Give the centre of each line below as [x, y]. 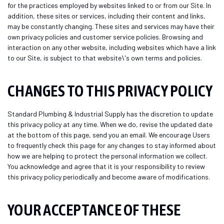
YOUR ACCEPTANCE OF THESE [94, 209]
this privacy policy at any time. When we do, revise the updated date [110, 124]
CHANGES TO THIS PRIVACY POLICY [110, 90]
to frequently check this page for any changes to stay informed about [112, 145]
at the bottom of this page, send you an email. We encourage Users [109, 134]
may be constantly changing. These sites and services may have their [111, 26]
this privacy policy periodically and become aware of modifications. [109, 176]
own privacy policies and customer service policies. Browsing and [105, 36]
